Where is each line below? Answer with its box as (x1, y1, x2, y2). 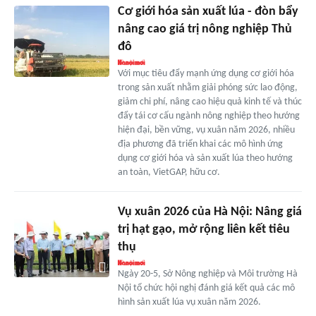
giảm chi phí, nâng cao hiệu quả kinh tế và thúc (117, 97, 302, 108)
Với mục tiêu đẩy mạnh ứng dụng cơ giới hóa (117, 68, 294, 80)
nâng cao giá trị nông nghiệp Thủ (117, 23, 292, 37)
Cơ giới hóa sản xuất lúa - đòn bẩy (117, 5, 298, 19)
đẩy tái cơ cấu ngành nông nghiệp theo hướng (117, 111, 300, 122)
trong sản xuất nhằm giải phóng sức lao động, (117, 83, 298, 94)
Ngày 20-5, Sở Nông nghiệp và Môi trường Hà (117, 269, 298, 280)
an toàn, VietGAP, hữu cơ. (117, 167, 220, 178)
